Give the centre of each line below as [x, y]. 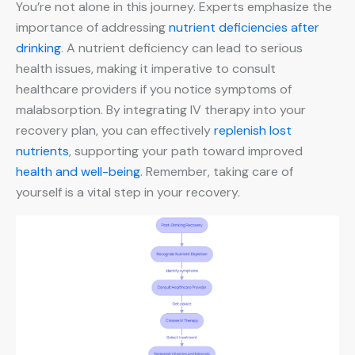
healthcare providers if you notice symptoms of [154, 90]
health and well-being [78, 172]
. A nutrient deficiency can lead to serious [182, 48]
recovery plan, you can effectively [115, 131]
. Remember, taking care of [217, 172]
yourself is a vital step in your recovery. [128, 193]
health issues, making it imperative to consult [146, 69]
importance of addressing [92, 28]
